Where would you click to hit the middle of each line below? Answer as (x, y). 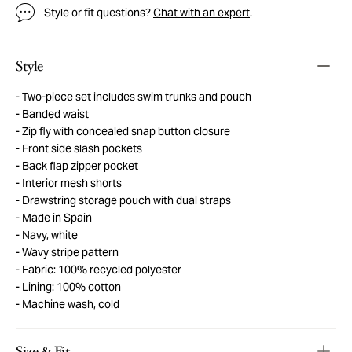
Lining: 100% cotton (70, 286)
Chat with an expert (202, 12)
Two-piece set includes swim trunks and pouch (136, 96)
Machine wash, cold (70, 304)
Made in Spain (56, 217)
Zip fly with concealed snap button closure (125, 131)
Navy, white (49, 235)
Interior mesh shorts (71, 183)
